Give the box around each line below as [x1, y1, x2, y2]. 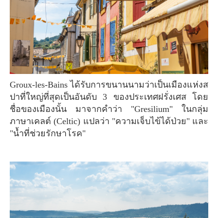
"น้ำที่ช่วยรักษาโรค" [10, 128, 86, 139]
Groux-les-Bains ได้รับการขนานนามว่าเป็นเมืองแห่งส [10, 80, 16, 90]
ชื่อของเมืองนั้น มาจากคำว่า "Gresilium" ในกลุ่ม [10, 104, 208, 114]
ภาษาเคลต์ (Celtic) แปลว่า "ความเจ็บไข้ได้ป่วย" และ [10, 116, 208, 127]
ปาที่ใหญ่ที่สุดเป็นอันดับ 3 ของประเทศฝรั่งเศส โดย [10, 92, 208, 102]
